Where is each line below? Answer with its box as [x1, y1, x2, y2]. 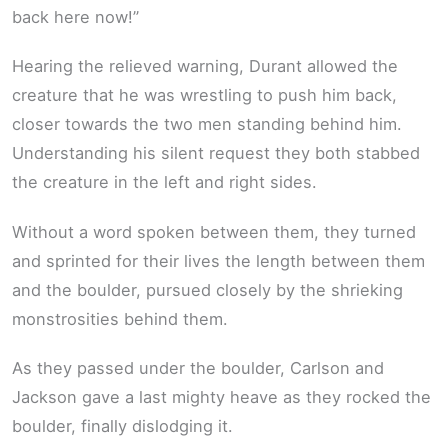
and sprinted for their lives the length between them [12, 250, 425, 271]
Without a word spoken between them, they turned [12, 221, 416, 242]
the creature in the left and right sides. [12, 172, 317, 193]
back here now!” [12, 6, 139, 27]
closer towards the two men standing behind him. [12, 114, 402, 135]
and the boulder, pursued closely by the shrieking [12, 279, 403, 300]
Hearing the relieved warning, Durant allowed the [12, 56, 398, 77]
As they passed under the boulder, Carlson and [12, 358, 384, 379]
